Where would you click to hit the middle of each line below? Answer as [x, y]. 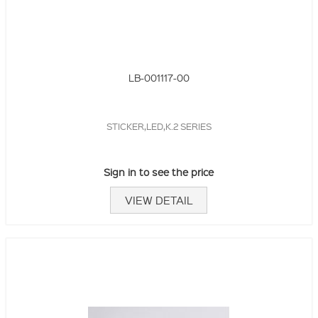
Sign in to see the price [159, 171]
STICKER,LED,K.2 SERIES [159, 126]
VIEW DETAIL [159, 200]
